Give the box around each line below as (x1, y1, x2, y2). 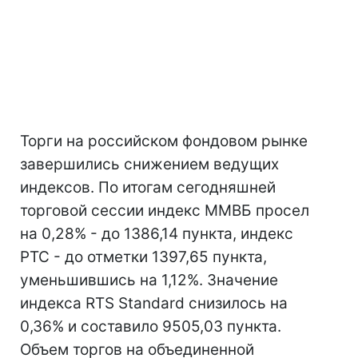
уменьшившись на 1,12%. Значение (20, 271, 278, 289)
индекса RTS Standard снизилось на (20, 294, 288, 312)
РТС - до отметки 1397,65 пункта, (20, 248, 267, 266)
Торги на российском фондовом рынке (20, 132, 308, 150)
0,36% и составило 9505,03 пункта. (20, 317, 281, 336)
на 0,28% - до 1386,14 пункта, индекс (20, 225, 293, 243)
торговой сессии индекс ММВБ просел (20, 201, 309, 220)
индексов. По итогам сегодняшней (20, 178, 276, 197)
